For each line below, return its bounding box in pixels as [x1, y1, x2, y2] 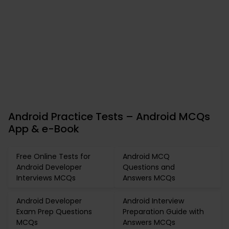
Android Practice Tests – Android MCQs [8, 109, 210, 124]
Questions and [123, 162, 175, 172]
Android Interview [123, 196, 184, 206]
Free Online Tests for [16, 151, 90, 162]
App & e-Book [8, 122, 79, 136]
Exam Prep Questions [16, 207, 92, 217]
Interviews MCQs [16, 173, 76, 183]
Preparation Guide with [123, 207, 204, 217]
